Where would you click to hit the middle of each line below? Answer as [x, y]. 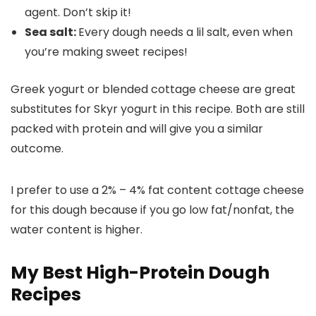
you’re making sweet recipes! [106, 52]
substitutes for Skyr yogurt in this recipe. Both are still [158, 109]
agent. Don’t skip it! [78, 13]
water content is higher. [77, 230]
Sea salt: [51, 32]
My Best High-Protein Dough [140, 273]
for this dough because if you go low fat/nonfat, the [152, 210]
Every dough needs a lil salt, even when [186, 32]
